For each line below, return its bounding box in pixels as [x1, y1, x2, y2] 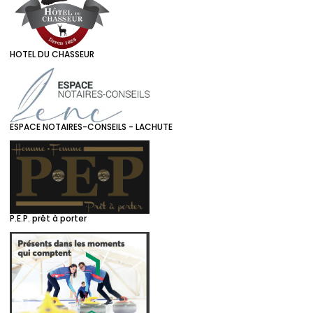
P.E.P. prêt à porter [10, 212, 87, 225]
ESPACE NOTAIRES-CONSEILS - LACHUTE [10, 120, 173, 133]
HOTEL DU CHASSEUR [10, 48, 94, 60]
